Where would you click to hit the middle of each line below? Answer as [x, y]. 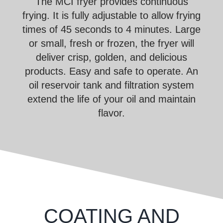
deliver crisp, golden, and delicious [111, 57]
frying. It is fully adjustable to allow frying [111, 16]
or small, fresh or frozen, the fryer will [111, 44]
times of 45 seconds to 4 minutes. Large [111, 30]
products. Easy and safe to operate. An [111, 71]
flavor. [111, 113]
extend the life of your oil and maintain [111, 99]
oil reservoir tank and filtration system [111, 85]
